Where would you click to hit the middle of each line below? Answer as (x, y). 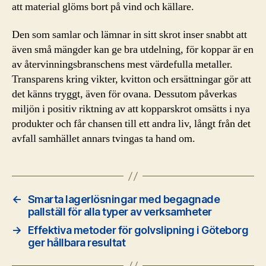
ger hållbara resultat (77, 243)
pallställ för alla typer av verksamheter (120, 212)
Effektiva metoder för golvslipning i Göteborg (138, 230)
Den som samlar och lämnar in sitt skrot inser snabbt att (129, 35)
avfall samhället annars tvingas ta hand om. (104, 139)
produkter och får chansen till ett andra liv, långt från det (131, 124)
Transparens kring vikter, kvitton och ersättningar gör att (132, 79)
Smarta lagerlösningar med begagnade (124, 199)
